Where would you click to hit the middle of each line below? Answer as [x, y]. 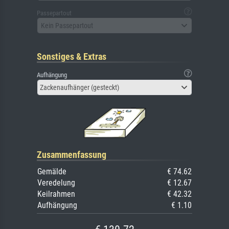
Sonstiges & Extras [72, 57]
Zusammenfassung [72, 155]
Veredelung [56, 183]
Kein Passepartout [67, 25]
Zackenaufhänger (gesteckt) [79, 88]
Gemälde [52, 172]
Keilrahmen [56, 194]
